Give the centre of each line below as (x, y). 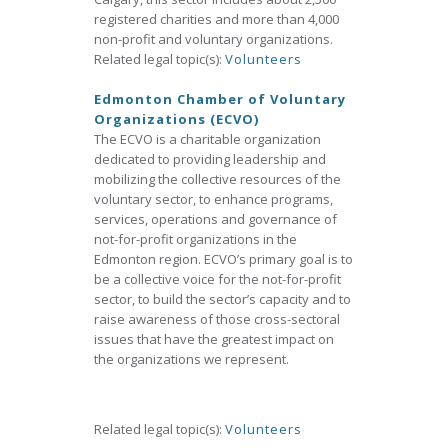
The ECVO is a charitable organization (207, 139)
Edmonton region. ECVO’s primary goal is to (223, 259)
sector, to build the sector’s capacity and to (222, 299)
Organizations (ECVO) (176, 119)
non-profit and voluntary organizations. (213, 39)
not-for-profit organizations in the (195, 239)
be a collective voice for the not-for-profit (217, 279)
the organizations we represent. (191, 359)
